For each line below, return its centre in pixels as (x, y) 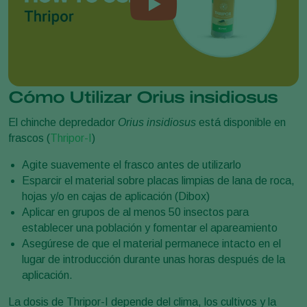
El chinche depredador (63, 122)
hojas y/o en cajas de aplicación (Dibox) (116, 196)
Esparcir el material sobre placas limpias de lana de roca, (158, 180)
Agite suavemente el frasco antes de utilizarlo (132, 164)
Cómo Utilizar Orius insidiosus (143, 97)
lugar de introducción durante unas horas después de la (153, 259)
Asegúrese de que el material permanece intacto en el (151, 243)
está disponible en (241, 122)
